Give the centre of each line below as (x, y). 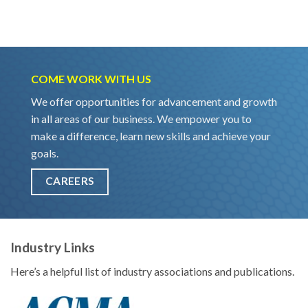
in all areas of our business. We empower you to (141, 119)
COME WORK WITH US (91, 79)
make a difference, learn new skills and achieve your (151, 136)
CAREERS (70, 181)
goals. (45, 153)
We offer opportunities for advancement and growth (154, 102)
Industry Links (53, 247)
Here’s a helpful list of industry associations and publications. (152, 271)
